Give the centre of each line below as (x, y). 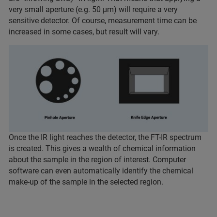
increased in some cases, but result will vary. (84, 31)
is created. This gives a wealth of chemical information (102, 148)
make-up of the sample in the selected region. (88, 182)
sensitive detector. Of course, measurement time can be (103, 20)
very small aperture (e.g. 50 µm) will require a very (93, 9)
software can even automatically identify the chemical (101, 170)
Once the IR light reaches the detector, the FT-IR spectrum (105, 137)
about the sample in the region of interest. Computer (97, 159)
